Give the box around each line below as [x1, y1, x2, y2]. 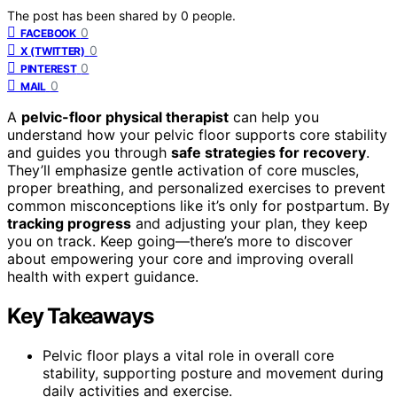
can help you [229, 107, 319, 126]
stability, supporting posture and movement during [43, 363, 384, 382]
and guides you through [7, 143, 171, 161]
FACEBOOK [20, 26, 76, 40]
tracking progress [7, 214, 131, 232]
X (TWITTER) [20, 43, 85, 58]
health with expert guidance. [7, 267, 198, 285]
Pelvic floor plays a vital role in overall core [43, 346, 334, 364]
